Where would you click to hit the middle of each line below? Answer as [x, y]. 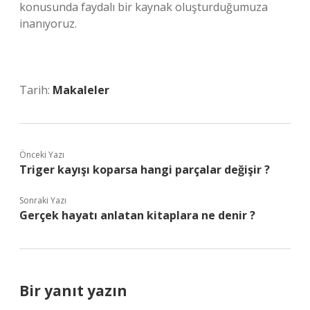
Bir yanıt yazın [73, 291]
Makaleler [81, 90]
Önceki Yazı [42, 155]
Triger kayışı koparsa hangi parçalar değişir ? [145, 170]
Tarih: [36, 90]
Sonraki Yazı [43, 200]
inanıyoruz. [48, 24]
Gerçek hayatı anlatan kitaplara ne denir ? [137, 215]
